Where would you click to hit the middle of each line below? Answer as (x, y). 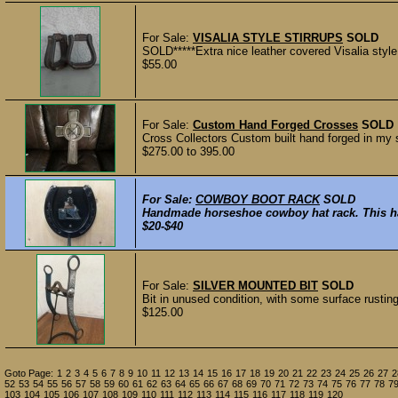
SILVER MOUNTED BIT (255, 286)
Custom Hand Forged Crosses (275, 125)
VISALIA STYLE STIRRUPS (268, 38)
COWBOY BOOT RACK (258, 199)
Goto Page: (29, 373)
